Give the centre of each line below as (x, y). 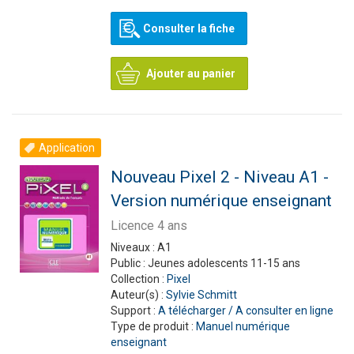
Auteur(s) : (138, 295)
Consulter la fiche (188, 28)
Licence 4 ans (149, 226)
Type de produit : (153, 326)
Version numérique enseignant (221, 201)
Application (67, 148)
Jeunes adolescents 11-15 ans (224, 263)
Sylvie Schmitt (201, 295)
